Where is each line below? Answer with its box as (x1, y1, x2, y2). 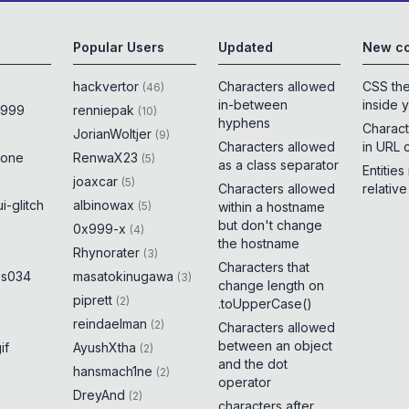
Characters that (217, 259, 309, 275)
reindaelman (73, 316, 148, 331)
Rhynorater (73, 245, 141, 260)
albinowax (73, 197, 135, 213)
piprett (73, 292, 113, 308)
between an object (217, 338, 332, 353)
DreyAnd (73, 387, 126, 403)
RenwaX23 (73, 150, 139, 165)
